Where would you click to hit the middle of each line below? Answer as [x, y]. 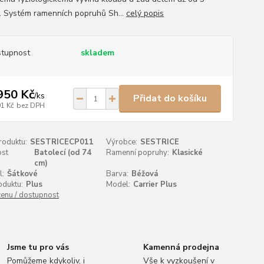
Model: [118, 184]
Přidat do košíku [170, 98]
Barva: [118, 174]
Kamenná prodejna [181, 247]
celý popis [145, 13]
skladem [97, 53]
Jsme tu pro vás [38, 247]
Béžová [145, 174]
